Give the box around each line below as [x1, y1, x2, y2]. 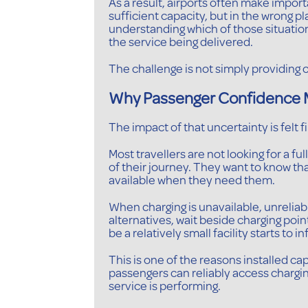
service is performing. [109, 276, 221, 294]
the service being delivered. [109, 32, 253, 50]
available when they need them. [109, 170, 275, 188]
